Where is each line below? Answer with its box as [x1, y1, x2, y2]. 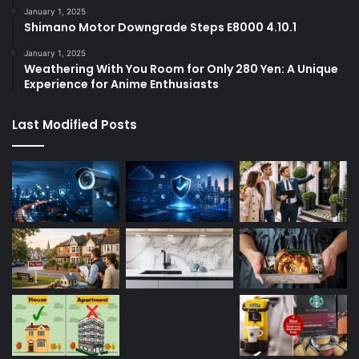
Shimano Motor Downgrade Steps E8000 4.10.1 [24, 19, 296, 36]
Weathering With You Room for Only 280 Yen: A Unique [24, 61, 338, 78]
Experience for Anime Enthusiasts [24, 76, 219, 93]
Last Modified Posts [12, 116, 137, 134]
